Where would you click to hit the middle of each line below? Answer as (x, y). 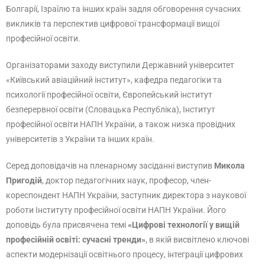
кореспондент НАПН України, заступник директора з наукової (126, 195)
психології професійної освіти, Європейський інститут (109, 95)
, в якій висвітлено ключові (197, 240)
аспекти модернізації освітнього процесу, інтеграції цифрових (125, 254)
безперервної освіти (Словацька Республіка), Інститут (111, 109)
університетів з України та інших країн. (80, 139)
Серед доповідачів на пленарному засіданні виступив (110, 166)
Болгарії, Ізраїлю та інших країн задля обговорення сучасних (123, 9)
